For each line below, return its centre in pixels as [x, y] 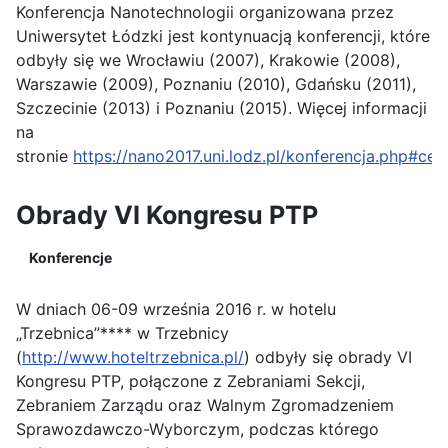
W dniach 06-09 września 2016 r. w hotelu [176, 309]
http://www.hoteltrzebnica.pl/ [133, 357]
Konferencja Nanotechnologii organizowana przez [205, 12]
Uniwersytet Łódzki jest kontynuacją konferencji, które [223, 36]
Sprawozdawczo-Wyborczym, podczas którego [197, 429]
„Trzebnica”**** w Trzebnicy [122, 333]
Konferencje [70, 257]
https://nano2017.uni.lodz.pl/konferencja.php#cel [256, 156]
